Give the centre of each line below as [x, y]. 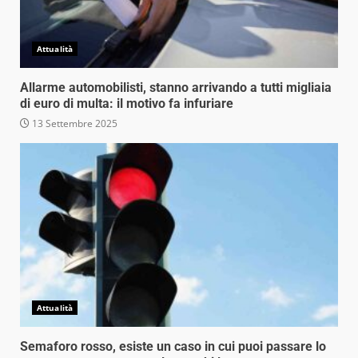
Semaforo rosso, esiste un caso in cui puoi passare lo [173, 347]
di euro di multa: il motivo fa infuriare [127, 104]
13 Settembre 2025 [74, 124]
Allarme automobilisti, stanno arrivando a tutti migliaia [176, 88]
